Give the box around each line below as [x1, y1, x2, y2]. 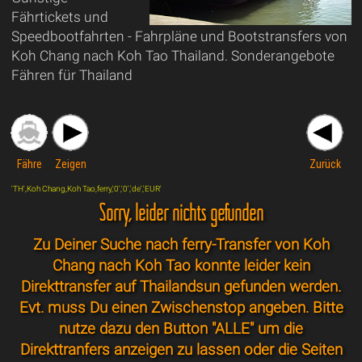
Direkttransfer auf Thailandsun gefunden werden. [21, 278, 342, 297]
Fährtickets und [11, 9, 108, 26]
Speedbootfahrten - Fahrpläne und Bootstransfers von [11, 28, 347, 45]
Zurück [309, 158, 342, 171]
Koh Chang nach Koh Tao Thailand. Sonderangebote [11, 48, 335, 65]
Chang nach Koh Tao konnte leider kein [52, 257, 310, 276]
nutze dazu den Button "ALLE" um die [59, 320, 304, 339]
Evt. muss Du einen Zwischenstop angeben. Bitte [19, 299, 343, 318]
